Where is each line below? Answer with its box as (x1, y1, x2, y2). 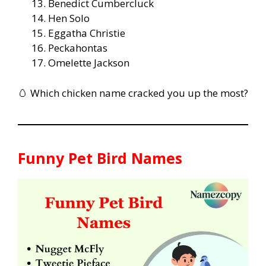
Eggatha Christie (48, 26, 125, 40)
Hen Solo (48, 11, 90, 26)
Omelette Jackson (48, 56, 129, 70)
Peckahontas (48, 41, 107, 55)
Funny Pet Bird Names (18, 147, 182, 168)
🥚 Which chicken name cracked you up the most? (18, 85, 248, 100)
